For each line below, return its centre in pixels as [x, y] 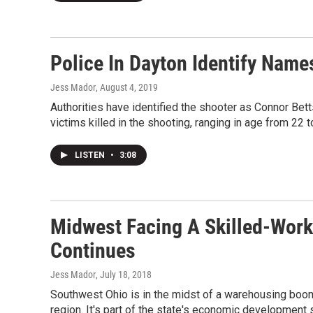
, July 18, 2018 [124, 275]
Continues [93, 250]
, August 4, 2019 [127, 87]
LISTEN [91, 155]
